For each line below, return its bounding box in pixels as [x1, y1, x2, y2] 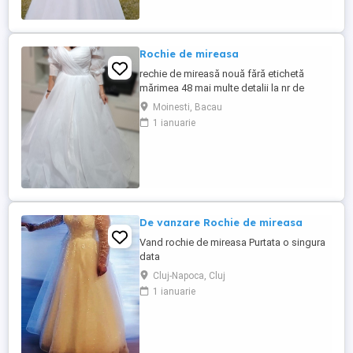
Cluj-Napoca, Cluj [153, 270, 225, 281]
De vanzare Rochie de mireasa [139, 216, 303, 229]
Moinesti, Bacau [153, 102, 222, 113]
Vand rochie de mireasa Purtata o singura [139, 236, 325, 248]
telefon [139, 96, 172, 108]
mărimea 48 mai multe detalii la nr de [139, 82, 304, 94]
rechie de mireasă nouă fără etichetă [139, 68, 304, 80]
